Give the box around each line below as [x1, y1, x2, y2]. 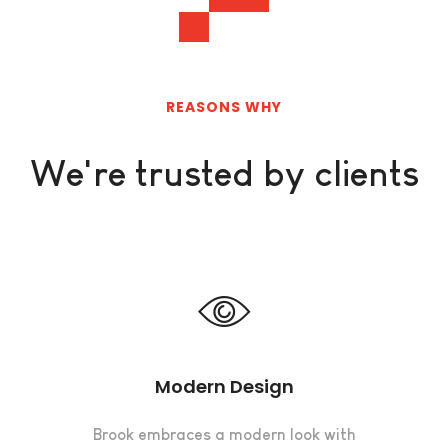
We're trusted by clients [29, 152, 419, 194]
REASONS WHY [166, 96, 282, 117]
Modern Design [154, 373, 294, 399]
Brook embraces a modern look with [92, 425, 356, 443]
